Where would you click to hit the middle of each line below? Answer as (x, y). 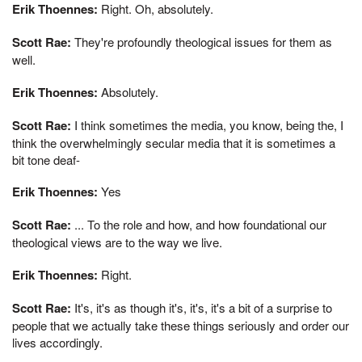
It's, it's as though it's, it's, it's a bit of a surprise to (202, 307)
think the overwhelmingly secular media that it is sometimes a (174, 142)
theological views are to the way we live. (117, 242)
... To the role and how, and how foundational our (199, 224)
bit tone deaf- (46, 159)
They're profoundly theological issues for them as (202, 42)
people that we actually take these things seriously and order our (181, 325)
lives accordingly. (57, 342)
